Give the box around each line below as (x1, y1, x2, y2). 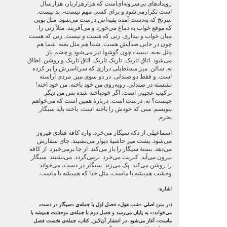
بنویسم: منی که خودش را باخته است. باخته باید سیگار (39, 105, 172, 112)
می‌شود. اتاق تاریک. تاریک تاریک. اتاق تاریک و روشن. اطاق (27, 57, 172, 64)
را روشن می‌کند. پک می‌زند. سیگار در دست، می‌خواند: (37, 162, 172, 169)
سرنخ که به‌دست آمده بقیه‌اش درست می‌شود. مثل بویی (33, 16, 172, 23)
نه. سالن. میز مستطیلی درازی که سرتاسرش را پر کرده (32, 65, 172, 72)
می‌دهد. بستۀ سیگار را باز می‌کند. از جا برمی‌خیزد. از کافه (29, 145, 172, 153)
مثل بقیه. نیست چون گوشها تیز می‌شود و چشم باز (46, 49, 172, 56)
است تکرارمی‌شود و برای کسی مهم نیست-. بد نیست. (36, 8, 172, 15)
